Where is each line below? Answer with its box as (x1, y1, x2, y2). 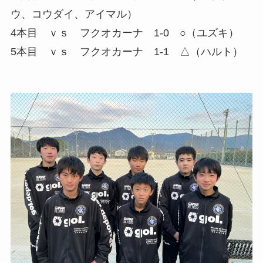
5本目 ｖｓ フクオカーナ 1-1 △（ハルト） (10, 45, 243, 58)
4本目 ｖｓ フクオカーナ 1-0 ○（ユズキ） (10, 26, 239, 39)
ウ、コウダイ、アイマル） (10, 8, 137, 20)
